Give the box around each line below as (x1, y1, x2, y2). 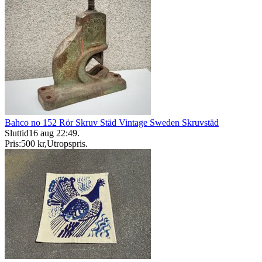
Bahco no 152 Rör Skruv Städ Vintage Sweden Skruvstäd (5, 118, 219, 128)
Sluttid (5, 128, 29, 139)
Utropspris (47, 139, 85, 149)
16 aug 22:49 (29, 128, 77, 139)
